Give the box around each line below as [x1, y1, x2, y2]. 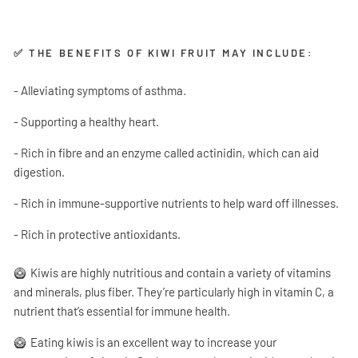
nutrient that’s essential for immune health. [14, 304, 230, 318]
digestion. [14, 165, 65, 179]
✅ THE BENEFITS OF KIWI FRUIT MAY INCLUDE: [14, 46, 314, 59]
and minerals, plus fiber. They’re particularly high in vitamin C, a [14, 284, 334, 299]
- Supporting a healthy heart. [14, 114, 159, 129]
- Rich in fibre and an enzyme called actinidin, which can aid [14, 145, 319, 160]
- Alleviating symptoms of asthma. [14, 83, 186, 97]
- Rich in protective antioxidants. [14, 227, 181, 241]
